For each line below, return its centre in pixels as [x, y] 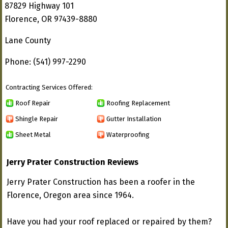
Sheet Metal [33, 134]
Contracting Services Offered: [49, 87]
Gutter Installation [134, 119]
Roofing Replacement [138, 103]
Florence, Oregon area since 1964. [70, 195]
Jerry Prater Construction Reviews [73, 162]
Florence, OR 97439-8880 [51, 19]
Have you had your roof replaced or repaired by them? [109, 222]
